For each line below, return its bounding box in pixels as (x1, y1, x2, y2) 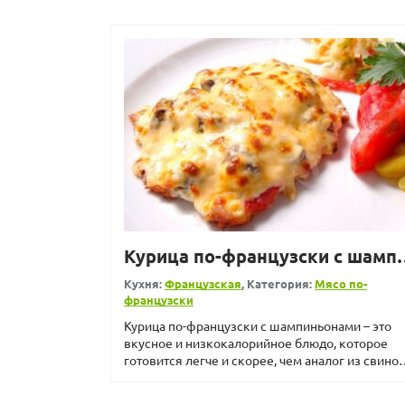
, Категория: (241, 275, 315, 291)
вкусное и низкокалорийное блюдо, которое (124, 334, 388, 351)
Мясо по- (315, 275, 367, 291)
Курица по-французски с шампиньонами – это (124, 316, 391, 334)
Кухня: (124, 275, 165, 291)
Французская (165, 275, 241, 291)
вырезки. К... (124, 368, 198, 385)
